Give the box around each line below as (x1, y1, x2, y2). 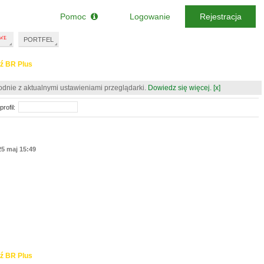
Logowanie (129, 12, 170, 21)
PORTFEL (24, 36, 54, 43)
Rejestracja (199, 12, 242, 21)
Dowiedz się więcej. (148, 84, 212, 92)
